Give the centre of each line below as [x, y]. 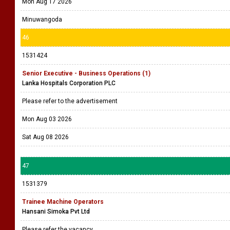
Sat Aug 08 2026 [45, 137]
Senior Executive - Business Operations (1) [86, 73]
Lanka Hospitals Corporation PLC [69, 83]
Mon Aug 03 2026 [47, 119]
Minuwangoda [42, 20]
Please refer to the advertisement [71, 101]
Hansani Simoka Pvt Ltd [56, 212]
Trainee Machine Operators [63, 202]
